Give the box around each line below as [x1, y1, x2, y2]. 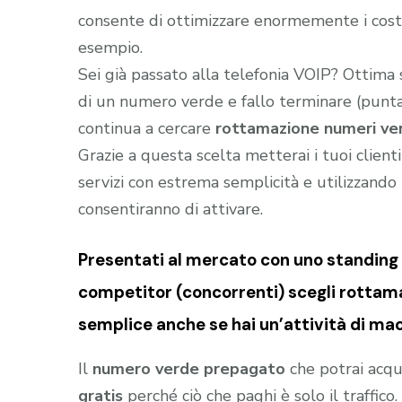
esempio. [78, 36, 143, 58]
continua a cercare [78, 117, 215, 139]
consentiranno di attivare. [78, 197, 263, 220]
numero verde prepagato [92, 358, 285, 380]
